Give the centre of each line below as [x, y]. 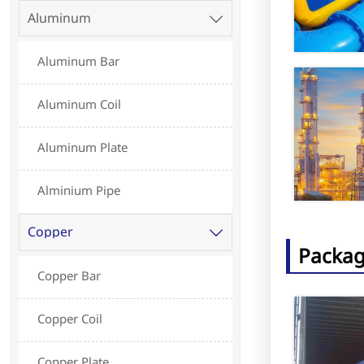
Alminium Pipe [79, 191]
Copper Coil [70, 318]
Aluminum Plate [83, 147]
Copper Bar [69, 275]
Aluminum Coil [80, 104]
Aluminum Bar [79, 61]
